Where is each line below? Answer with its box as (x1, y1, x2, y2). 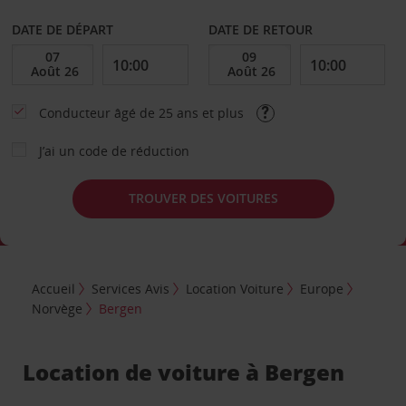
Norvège (32, 300, 83, 318)
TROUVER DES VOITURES (128, 189, 278, 207)
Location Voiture (186, 280, 285, 298)
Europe (300, 280, 344, 298)
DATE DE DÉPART (11, 20, 113, 38)
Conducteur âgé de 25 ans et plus (38, 103, 247, 121)
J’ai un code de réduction (38, 141, 189, 159)
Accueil (32, 280, 76, 298)
